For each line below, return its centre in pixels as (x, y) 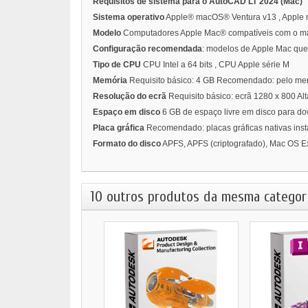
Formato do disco (127, 144)
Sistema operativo (129, 18)
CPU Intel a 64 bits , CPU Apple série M (216, 65)
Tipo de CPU (117, 65)
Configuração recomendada (147, 49)
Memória (110, 81)
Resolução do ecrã (130, 97)
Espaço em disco (126, 112)
